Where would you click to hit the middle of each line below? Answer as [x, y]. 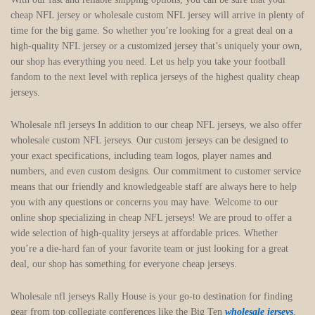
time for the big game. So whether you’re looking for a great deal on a [152, 30]
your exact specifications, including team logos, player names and [141, 155]
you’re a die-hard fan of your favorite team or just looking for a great [149, 248]
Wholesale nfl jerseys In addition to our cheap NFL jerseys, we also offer [156, 124]
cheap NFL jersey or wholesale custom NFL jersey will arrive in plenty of [157, 15]
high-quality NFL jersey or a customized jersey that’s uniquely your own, [156, 46]
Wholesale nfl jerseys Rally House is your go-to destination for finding [152, 296]
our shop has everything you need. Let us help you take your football [148, 61]
